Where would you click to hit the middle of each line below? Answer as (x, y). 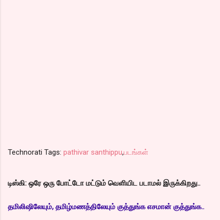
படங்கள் (136, 152)
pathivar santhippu (93, 152)
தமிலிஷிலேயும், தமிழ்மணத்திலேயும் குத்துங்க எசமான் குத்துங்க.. (106, 207)
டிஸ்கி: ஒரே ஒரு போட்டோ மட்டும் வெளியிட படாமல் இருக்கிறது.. (104, 183)
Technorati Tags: (36, 152)
